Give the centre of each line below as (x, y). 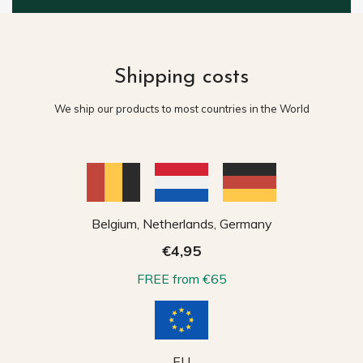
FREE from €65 (181, 279)
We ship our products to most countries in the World (181, 109)
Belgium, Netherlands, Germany (181, 224)
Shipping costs (181, 78)
